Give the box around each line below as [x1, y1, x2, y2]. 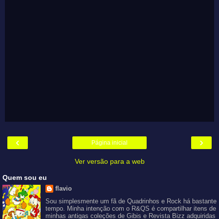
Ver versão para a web [74, 157, 145, 165]
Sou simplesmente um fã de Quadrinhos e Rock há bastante [45, 197, 217, 205]
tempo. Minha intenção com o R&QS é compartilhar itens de [45, 205, 216, 213]
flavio [55, 184, 72, 192]
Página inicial [91, 139, 128, 146]
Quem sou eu [2, 173, 47, 181]
